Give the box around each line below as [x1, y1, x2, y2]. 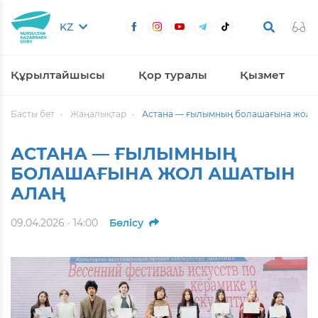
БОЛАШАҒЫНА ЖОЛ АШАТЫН [11, 163, 295, 184]
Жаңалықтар [70, 108, 126, 119]
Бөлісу [109, 216, 143, 229]
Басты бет [11, 108, 55, 119]
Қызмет [240, 67, 285, 82]
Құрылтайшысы [11, 67, 105, 82]
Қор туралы [138, 67, 207, 82]
